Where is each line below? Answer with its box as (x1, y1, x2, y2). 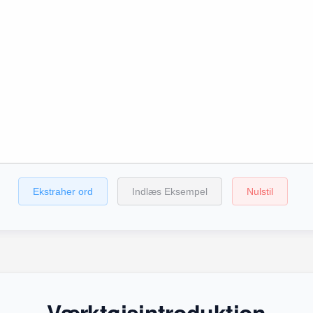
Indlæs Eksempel (132, 186, 208, 197)
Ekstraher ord (33, 186, 93, 197)
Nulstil (247, 186, 273, 197)
